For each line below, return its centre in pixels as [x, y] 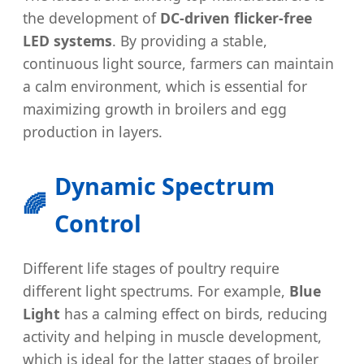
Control [98, 223]
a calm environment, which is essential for [165, 87]
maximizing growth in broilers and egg [155, 109]
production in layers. [93, 132]
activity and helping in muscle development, [172, 337]
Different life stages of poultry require [151, 269]
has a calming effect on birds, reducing [194, 314]
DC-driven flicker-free [236, 18]
